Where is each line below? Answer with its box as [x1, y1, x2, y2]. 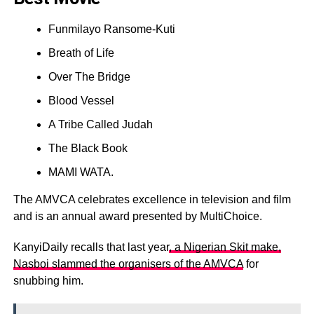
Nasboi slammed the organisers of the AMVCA [13, 257, 243, 270]
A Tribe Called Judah [48, 118, 153, 130]
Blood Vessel [48, 94, 114, 107]
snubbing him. [13, 274, 83, 287]
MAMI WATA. [48, 165, 114, 178]
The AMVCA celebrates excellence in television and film [13, 193, 291, 205]
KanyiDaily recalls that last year [13, 240, 169, 253]
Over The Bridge [48, 70, 130, 83]
